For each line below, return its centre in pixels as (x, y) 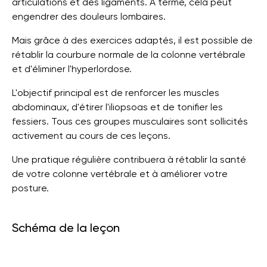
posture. (30, 188)
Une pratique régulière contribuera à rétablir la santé (129, 159)
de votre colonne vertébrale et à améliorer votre (120, 174)
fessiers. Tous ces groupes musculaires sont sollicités (130, 121)
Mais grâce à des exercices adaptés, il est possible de (132, 40)
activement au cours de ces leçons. (91, 136)
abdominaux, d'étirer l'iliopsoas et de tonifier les (117, 107)
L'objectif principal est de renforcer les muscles (116, 93)
